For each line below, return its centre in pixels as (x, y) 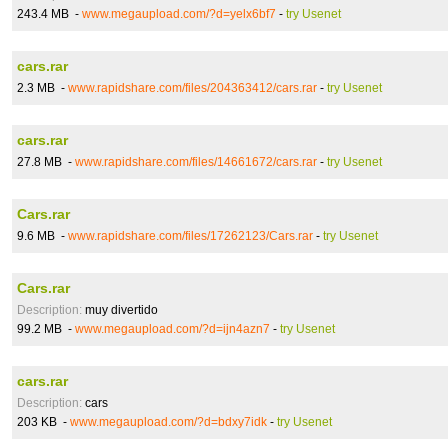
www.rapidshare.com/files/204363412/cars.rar (192, 88)
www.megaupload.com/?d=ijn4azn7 (172, 329)
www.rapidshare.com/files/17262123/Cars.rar (190, 236)
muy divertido (120, 310)
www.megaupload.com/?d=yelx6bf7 (179, 14)
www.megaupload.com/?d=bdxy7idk (168, 422)
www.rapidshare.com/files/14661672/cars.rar (196, 162)
